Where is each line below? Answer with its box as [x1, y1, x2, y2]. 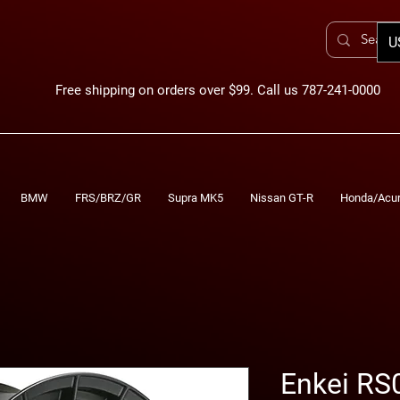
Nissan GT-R [250, 190, 313, 204]
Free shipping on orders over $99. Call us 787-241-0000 [55, 82, 380, 98]
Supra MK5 [168, 190, 223, 204]
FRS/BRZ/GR [75, 190, 141, 204]
